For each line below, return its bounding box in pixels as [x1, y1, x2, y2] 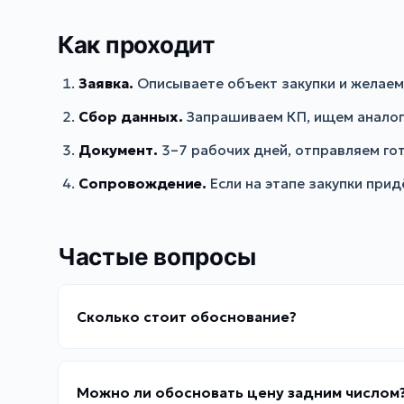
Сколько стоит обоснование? [77, 308, 297, 326]
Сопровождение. [78, 174, 207, 192]
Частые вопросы [58, 242, 256, 271]
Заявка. [78, 75, 134, 93]
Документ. [78, 141, 159, 159]
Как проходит [58, 30, 216, 59]
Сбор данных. [78, 107, 184, 125]
